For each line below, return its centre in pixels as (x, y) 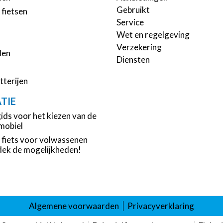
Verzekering (139, 47)
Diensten (133, 60)
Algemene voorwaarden (74, 206)
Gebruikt (133, 10)
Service (130, 22)
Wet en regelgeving (153, 35)
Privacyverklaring (161, 206)
